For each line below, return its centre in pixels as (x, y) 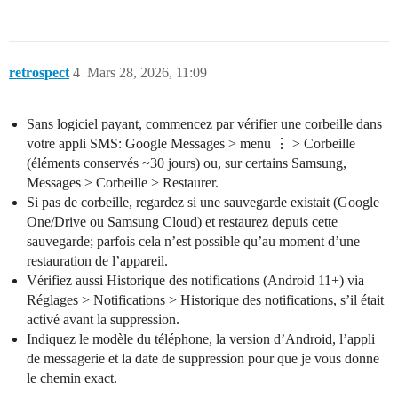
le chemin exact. (72, 378)
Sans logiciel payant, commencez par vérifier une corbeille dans (204, 124)
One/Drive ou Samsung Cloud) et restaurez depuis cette (182, 222)
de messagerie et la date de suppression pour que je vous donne (203, 359)
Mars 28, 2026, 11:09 (147, 73)
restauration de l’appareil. (97, 261)
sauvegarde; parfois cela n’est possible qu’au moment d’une (193, 242)
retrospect (39, 73)
